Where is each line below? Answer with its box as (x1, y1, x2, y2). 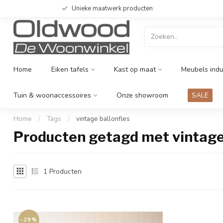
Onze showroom (116, 91, 168, 100)
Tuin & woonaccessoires (13, 91, 91, 100)
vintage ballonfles (76, 114, 130, 123)
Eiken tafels (51, 65, 89, 74)
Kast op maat (114, 65, 156, 74)
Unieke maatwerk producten (72, 4, 153, 13)
